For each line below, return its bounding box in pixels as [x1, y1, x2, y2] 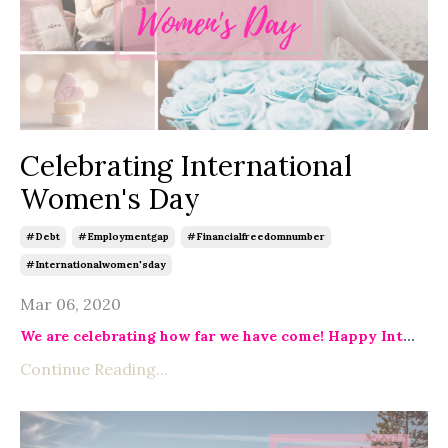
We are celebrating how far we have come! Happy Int [20, 326, 403, 345]
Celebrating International [20, 147, 352, 184]
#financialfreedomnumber [187, 229, 325, 243]
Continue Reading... [20, 358, 168, 379]
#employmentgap [78, 229, 169, 243]
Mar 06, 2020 [20, 293, 121, 314]
